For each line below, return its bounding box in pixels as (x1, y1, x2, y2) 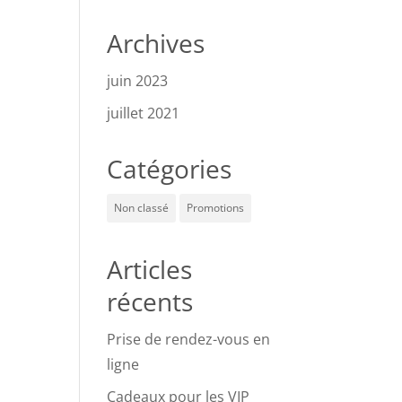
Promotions (187, 200, 245, 215)
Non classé (114, 200, 170, 215)
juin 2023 (107, 71, 169, 91)
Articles (107, 252, 193, 286)
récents (107, 284, 194, 319)
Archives (107, 26, 205, 60)
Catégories (107, 152, 232, 186)
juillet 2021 (107, 103, 180, 123)
